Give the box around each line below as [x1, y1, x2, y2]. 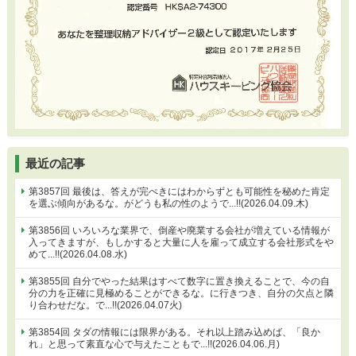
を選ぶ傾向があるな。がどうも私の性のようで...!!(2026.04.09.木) [29, 198, 309, 208]
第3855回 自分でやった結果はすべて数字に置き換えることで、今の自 [29, 276, 331, 286]
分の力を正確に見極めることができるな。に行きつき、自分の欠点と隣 [29, 288, 335, 298]
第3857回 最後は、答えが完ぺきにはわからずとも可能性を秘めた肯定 [29, 186, 331, 196]
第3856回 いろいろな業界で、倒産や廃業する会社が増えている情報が [29, 225, 331, 235]
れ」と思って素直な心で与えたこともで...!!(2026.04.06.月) [29, 339, 281, 349]
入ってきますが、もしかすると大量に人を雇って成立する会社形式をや [29, 237, 335, 247]
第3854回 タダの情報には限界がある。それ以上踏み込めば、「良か [29, 327, 321, 337]
